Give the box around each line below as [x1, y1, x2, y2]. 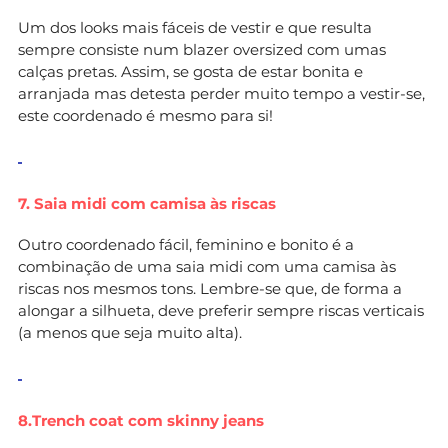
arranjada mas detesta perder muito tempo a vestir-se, [18, 83, 425, 103]
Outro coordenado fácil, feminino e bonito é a [18, 234, 354, 254]
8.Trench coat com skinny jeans [18, 410, 264, 430]
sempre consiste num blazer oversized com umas [18, 39, 386, 59]
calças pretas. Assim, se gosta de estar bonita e [18, 61, 363, 81]
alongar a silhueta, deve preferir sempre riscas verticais [18, 300, 424, 320]
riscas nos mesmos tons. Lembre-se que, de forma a [18, 278, 402, 298]
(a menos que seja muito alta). [18, 322, 242, 342]
